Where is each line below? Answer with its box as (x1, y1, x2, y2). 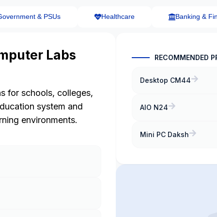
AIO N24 (140, 103, 169, 111)
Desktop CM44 (140, 76, 191, 84)
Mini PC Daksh (140, 130, 189, 139)
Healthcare (101, 13, 135, 21)
